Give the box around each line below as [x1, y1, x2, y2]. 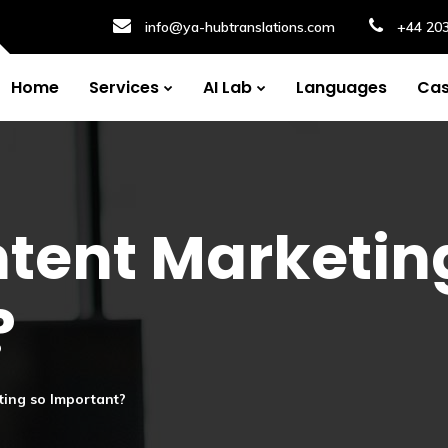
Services [89, 76, 159, 99]
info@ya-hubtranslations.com [145, 18, 335, 36]
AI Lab [203, 76, 252, 99]
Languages [296, 76, 387, 99]
